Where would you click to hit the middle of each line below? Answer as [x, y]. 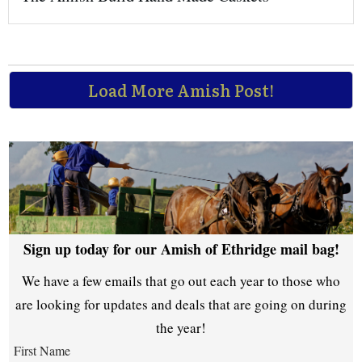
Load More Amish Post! [181, 90]
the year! [181, 328]
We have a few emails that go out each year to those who [181, 281]
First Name [42, 351]
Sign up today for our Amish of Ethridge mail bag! [181, 249]
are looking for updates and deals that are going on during [181, 305]
